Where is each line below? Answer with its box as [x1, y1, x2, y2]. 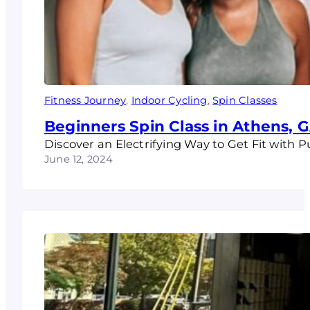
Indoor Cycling [131, 93, 208, 107]
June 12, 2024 [44, 153, 113, 166]
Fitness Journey [44, 93, 127, 107]
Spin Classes [212, 93, 277, 107]
